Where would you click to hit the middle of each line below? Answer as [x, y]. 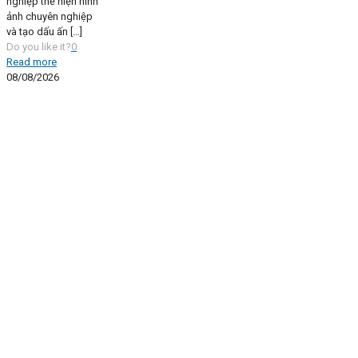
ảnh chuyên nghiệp [50, 17]
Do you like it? [39, 47]
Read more [32, 62]
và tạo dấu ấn [37, 32]
